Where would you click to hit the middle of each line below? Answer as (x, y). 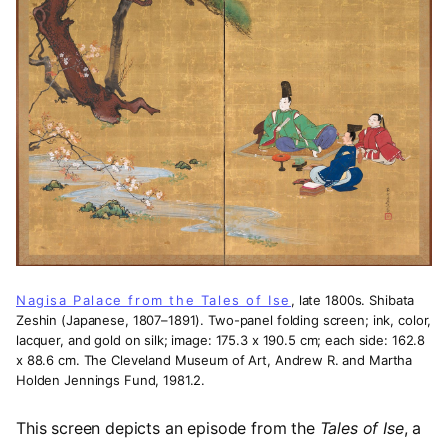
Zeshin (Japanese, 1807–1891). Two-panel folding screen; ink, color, (224, 319)
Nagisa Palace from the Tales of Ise (153, 299)
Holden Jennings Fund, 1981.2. (111, 379)
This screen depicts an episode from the (168, 427)
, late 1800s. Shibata (353, 299)
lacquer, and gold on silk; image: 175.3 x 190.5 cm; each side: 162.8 (221, 339)
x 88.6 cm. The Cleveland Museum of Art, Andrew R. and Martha (214, 359)
